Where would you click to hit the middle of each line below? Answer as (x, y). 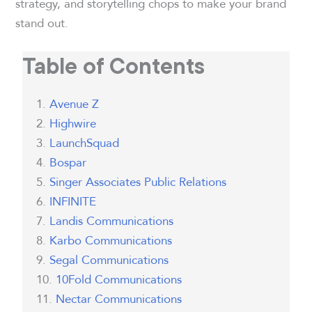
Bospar (68, 162)
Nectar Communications (121, 299)
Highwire (73, 123)
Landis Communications (112, 221)
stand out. (42, 23)
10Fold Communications (119, 279)
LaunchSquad (85, 143)
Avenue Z (75, 104)
